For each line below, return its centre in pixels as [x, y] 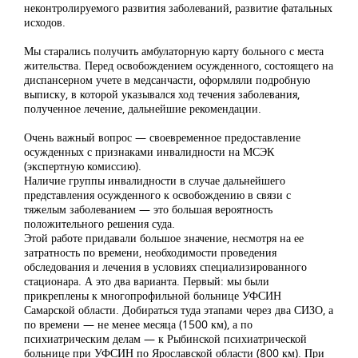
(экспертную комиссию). [83, 165]
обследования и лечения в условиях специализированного [165, 266]
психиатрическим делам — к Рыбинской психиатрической [165, 338]
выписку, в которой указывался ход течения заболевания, [162, 93]
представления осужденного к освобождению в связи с [157, 194]
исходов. [45, 22]
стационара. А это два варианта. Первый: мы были [147, 280]
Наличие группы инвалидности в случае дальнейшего [155, 180]
